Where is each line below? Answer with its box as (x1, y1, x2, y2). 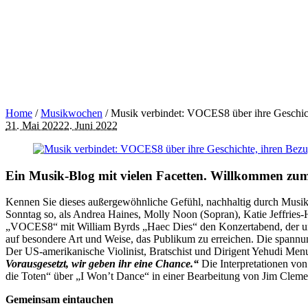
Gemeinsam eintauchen (5, 294, 113, 306)
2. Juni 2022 (64, 119, 118, 131)
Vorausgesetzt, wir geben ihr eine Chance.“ (5, 258, 201, 270)
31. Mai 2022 (5, 119, 64, 131)
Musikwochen (41, 107, 102, 119)
